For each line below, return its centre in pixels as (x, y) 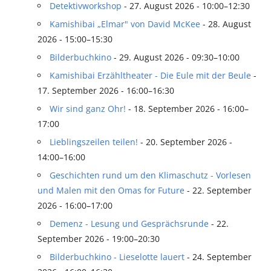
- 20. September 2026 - (185, 142)
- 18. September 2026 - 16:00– (187, 109)
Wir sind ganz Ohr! (87, 109)
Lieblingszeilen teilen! (93, 142)
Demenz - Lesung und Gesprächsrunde (129, 224)
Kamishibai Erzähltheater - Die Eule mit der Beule (150, 76)
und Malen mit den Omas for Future (111, 191)
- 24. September (218, 257)
